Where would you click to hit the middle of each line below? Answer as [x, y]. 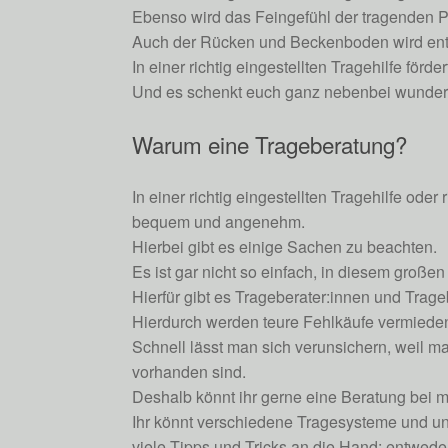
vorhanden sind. [189, 372]
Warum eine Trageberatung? [269, 143]
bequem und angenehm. [218, 222]
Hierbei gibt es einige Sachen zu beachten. [284, 247]
